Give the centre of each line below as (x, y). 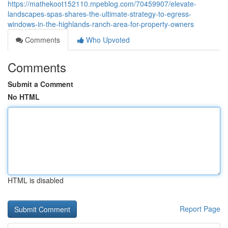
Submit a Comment (40, 84)
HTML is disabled (36, 180)
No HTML (24, 97)
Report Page (200, 209)
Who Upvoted (107, 40)
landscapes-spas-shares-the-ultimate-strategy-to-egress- (99, 14)
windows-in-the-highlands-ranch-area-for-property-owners (101, 24)
